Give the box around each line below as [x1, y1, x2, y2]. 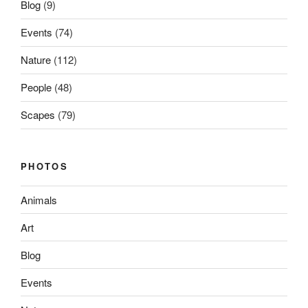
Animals [21, 192, 57, 207]
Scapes [21, 107, 55, 122]
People [21, 80, 52, 95]
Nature [21, 52, 51, 67]
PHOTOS [21, 159, 69, 173]
